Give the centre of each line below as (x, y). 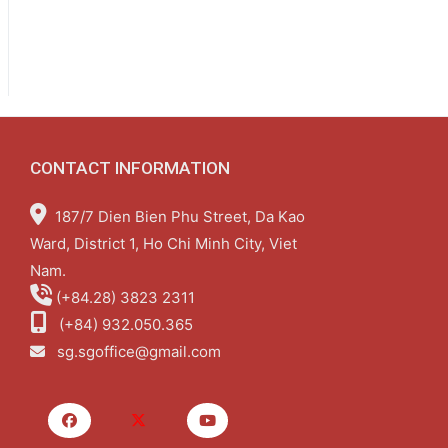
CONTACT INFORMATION (129, 168)
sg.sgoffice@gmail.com (138, 352)
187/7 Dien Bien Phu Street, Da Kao (175, 217)
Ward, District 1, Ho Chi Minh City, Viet (163, 244)
